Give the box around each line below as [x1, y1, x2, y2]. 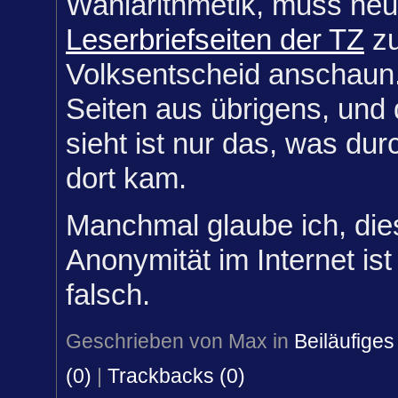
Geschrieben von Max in [66, 330, 294, 354]
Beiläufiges [294, 330, 394, 354]
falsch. [66, 277, 150, 311]
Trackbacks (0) [107, 364, 245, 388]
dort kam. [66, 161, 187, 195]
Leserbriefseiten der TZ [66, 22, 364, 56]
